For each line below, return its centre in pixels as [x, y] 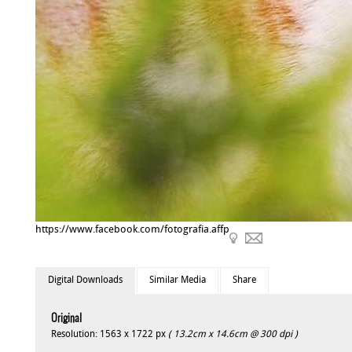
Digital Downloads [85, 280]
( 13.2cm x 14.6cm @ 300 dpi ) [233, 335]
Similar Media [177, 280]
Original [66, 319]
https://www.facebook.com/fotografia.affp [132, 230]
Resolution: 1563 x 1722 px [109, 335]
